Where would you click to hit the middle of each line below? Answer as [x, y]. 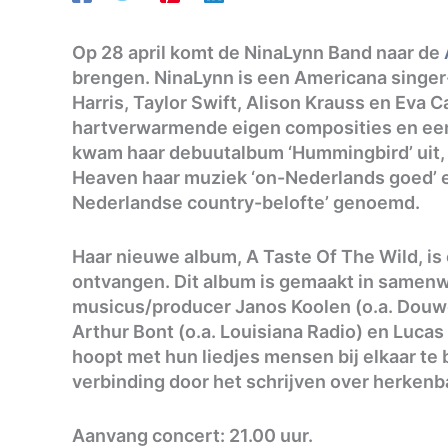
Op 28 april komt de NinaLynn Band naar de [258, 53]
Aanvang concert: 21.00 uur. [192, 435]
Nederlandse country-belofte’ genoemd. [246, 203]
